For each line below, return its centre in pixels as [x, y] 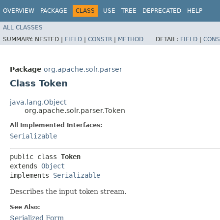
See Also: [25, 207]
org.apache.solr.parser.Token [75, 110]
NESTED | [50, 39]
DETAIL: [168, 39]
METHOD [131, 39]
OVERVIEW [19, 11]
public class [35, 157]
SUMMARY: [19, 39]
